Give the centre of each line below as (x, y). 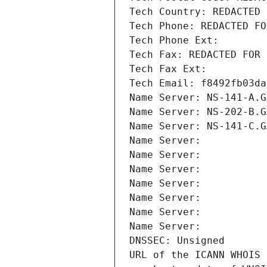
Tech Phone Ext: (174, 41)
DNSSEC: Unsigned (177, 241)
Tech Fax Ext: (168, 69)
